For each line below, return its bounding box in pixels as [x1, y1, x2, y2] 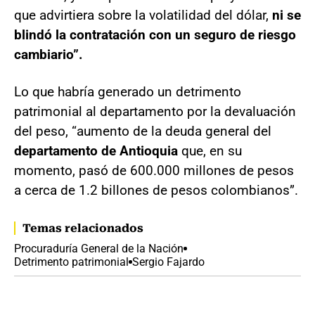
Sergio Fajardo [132, 255, 205, 269]
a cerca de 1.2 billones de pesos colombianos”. [14, 181, 298, 198]
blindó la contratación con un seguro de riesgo [14, 26, 296, 43]
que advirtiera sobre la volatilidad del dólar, [14, 6, 272, 23]
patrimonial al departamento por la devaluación [14, 103, 296, 120]
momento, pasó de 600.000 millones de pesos [14, 162, 294, 179]
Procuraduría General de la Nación [14, 241, 184, 255]
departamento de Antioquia [14, 142, 181, 159]
